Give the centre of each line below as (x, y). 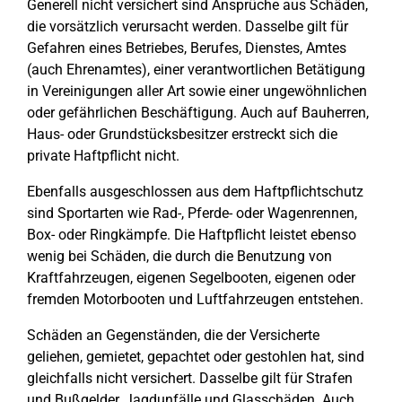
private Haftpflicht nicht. (103, 156)
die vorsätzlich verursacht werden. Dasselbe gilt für (188, 26)
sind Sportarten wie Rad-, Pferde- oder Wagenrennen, (192, 213)
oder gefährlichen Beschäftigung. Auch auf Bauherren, (198, 113)
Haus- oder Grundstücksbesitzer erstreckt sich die (182, 134)
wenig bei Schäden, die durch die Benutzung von (179, 256)
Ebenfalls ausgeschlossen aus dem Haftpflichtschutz (195, 192)
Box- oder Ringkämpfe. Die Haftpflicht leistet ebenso (192, 235)
